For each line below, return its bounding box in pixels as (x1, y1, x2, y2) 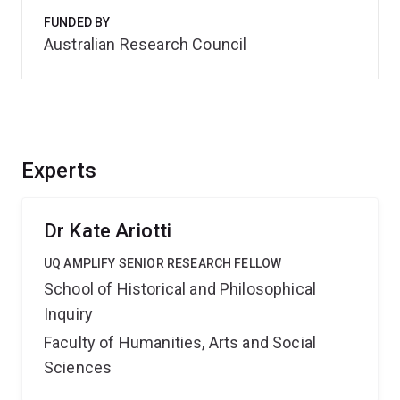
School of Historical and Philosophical (44, 279, 317, 298)
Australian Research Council (44, 35, 247, 54)
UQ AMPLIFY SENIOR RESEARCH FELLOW (44, 256, 282, 271)
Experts (21, 158, 97, 183)
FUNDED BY (44, 15, 111, 29)
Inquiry (44, 304, 94, 323)
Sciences (44, 358, 112, 377)
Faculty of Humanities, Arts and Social (44, 333, 317, 352)
